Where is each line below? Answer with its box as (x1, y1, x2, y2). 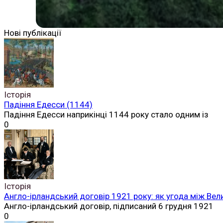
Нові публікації (4, 28, 61, 38)
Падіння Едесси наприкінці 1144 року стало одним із (4, 110, 209, 120)
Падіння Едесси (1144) (4, 100, 93, 110)
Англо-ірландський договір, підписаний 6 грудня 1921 (4, 201, 214, 212)
